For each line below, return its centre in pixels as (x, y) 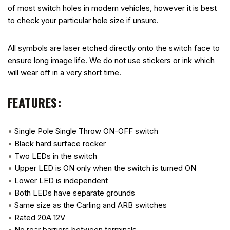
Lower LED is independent (61, 180)
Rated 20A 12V (40, 217)
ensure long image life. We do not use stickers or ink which (111, 60)
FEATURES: (35, 102)
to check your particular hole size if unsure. (83, 20)
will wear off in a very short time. (64, 72)
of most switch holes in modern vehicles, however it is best (112, 8)
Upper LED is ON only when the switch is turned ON (105, 168)
